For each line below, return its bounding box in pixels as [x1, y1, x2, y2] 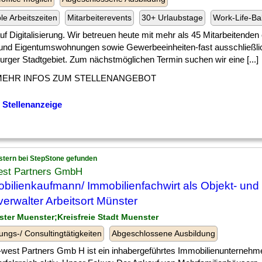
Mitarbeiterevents [67, 13, 132, 22]
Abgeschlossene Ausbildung [112, 229, 215, 238]
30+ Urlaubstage [142, 13, 203, 22]
